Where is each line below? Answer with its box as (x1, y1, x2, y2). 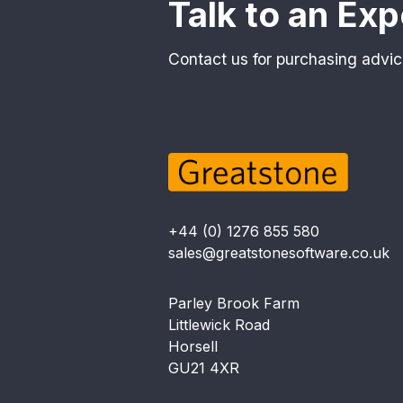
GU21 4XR (168, 359, 239, 378)
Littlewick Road (168, 316, 270, 335)
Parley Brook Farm (168, 294, 300, 313)
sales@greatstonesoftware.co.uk (168, 244, 390, 263)
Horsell (168, 337, 218, 356)
